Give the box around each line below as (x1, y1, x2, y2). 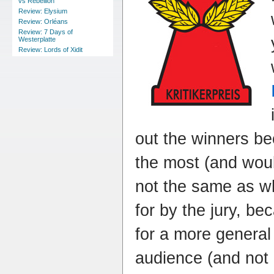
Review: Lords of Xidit (18, 46, 83, 53)
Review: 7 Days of (18, 28, 73, 35)
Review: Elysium (18, 7, 67, 15)
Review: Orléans (18, 18, 68, 25)
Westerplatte (18, 35, 56, 43)
